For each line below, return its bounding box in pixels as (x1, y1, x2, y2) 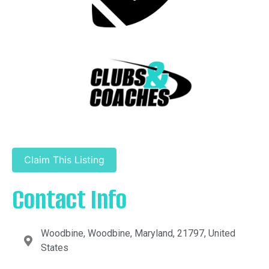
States (40, 242, 68, 254)
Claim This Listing (24, 153, 105, 166)
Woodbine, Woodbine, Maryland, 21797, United (40, 228, 235, 240)
